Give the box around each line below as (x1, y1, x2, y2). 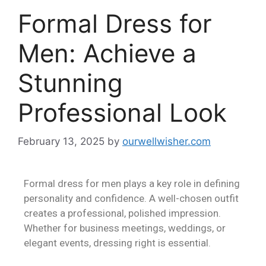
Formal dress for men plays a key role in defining (24, 178, 240, 190)
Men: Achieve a (18, 37, 197, 68)
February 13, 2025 (18, 135, 104, 148)
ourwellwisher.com (122, 135, 211, 148)
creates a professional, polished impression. (24, 207, 221, 220)
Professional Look (18, 97, 227, 128)
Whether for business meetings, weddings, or (24, 222, 226, 235)
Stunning (18, 67, 123, 98)
